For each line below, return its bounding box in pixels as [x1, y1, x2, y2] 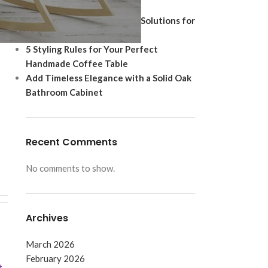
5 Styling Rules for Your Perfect [25, 44, 158, 54]
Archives [25, 211, 68, 225]
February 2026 [25, 253, 85, 264]
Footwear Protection [25, 29, 115, 40]
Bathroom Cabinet [25, 87, 103, 98]
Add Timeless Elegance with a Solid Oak [25, 72, 191, 83]
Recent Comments [25, 135, 117, 149]
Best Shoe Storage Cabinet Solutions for [25, 15, 195, 26]
